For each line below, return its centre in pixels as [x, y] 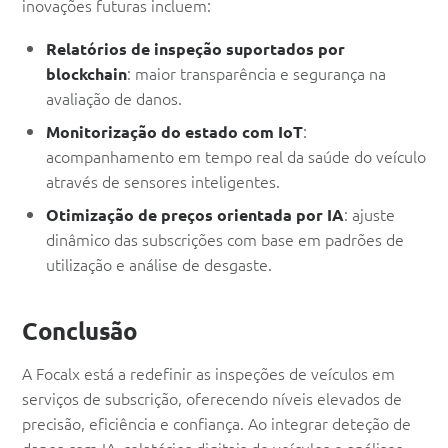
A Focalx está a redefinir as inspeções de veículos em [208, 373]
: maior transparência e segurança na [256, 73]
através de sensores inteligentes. [163, 181]
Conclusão [80, 331]
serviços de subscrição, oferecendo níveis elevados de [212, 398]
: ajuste [369, 214]
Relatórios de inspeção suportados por [195, 49]
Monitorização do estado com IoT [174, 132]
